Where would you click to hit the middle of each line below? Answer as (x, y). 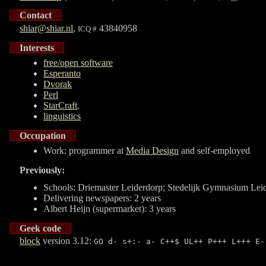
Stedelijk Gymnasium (208, 187)
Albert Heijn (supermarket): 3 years (110, 208)
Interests (37, 47)
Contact (36, 15)
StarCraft (60, 106)
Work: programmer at (85, 151)
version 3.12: (67, 241)
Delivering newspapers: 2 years (102, 198)
